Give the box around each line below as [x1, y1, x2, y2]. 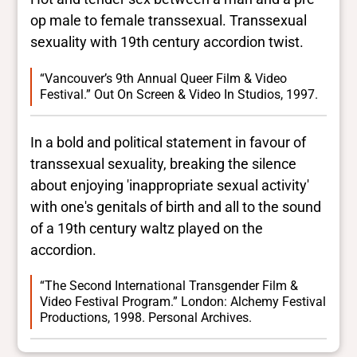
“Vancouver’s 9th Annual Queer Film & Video [40, 70, 287, 86]
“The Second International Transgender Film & [40, 277, 298, 293]
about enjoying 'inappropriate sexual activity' [30, 176, 310, 194]
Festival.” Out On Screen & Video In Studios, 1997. [40, 86, 318, 102]
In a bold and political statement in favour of [30, 133, 307, 151]
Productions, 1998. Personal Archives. [40, 309, 252, 325]
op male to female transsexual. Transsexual [30, 12, 308, 29]
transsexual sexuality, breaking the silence [30, 155, 297, 172]
